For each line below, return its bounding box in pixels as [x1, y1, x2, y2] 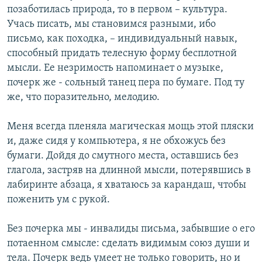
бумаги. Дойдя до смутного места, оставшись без [7, 150, 239, 162]
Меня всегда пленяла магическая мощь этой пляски [7, 121, 254, 133]
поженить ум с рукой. [7, 194, 110, 206]
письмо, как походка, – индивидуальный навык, [7, 33, 237, 45]
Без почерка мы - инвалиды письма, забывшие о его [7, 223, 255, 235]
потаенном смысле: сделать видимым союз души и [7, 238, 250, 250]
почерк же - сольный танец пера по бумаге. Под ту [7, 77, 244, 89]
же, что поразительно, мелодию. [7, 92, 160, 104]
